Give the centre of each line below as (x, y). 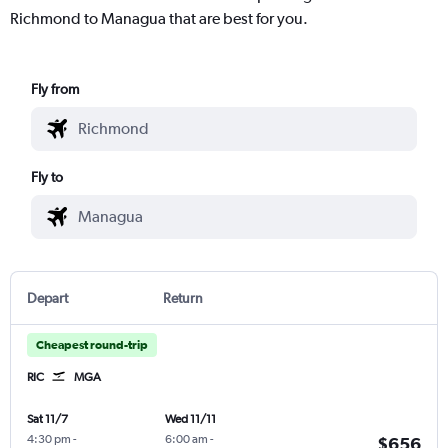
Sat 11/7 (47, 418)
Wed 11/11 (190, 418)
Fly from (55, 88)
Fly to (47, 176)
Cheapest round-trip (92, 344)
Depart (47, 297)
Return (182, 297)
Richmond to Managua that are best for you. (159, 18)
